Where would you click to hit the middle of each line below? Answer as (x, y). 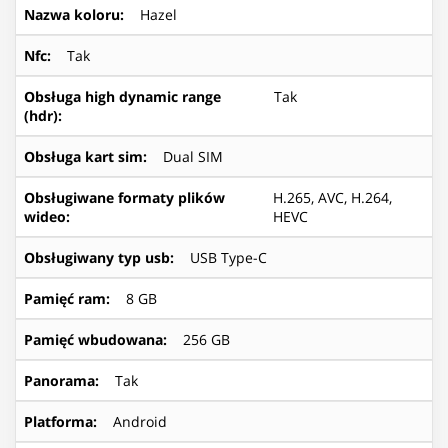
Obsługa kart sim (83, 156)
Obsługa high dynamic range (122, 96)
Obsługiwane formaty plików (124, 197)
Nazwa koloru (72, 14)
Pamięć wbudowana (93, 339)
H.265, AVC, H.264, (333, 197)
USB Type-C (228, 257)
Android (140, 421)
